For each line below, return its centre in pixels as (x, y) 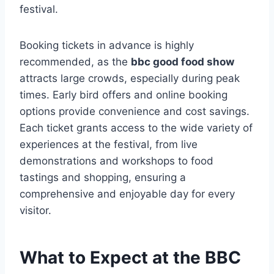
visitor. (35, 211)
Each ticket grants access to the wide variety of (136, 128)
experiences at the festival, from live (109, 145)
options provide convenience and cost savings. (135, 112)
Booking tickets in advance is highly (107, 46)
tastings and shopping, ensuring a (103, 178)
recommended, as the (75, 62)
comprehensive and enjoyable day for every (127, 194)
